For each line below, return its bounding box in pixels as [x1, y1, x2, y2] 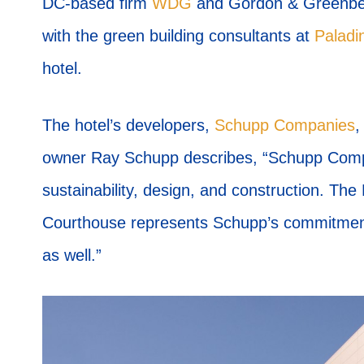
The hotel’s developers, [42, 116, 214, 135]
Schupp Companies [214, 116, 355, 135]
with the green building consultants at [42, 27, 314, 45]
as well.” [42, 246, 102, 265]
